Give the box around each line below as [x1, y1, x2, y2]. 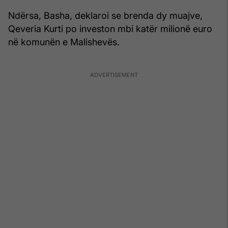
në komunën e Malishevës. [8, 36, 120, 47]
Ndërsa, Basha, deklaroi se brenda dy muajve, [8, 10, 203, 21]
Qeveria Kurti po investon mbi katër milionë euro [8, 23, 212, 34]
